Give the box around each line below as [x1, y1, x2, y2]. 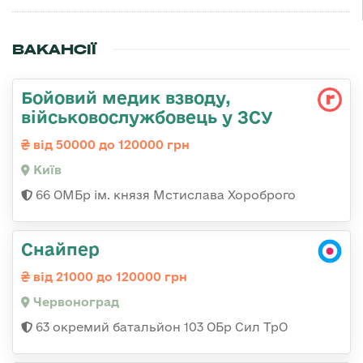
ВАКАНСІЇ [12, 41, 96, 59]
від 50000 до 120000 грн [30, 138, 190, 152]
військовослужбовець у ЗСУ [21, 107, 273, 127]
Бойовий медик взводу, [21, 88, 231, 108]
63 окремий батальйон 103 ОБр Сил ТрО [32, 320, 288, 335]
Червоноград [30, 295, 119, 310]
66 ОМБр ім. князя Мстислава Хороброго [32, 188, 296, 203]
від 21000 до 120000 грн [30, 270, 187, 284]
